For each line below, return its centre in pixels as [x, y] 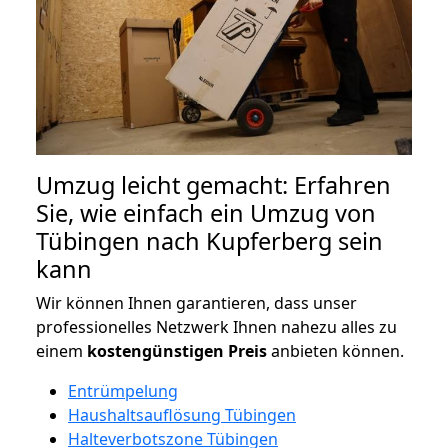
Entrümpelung [123, 390]
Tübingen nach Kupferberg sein [209, 240]
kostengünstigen [155, 350]
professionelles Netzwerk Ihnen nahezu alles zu [216, 326]
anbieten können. [335, 350]
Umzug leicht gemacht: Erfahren [213, 184]
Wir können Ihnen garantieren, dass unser [196, 302]
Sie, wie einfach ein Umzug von [206, 212]
